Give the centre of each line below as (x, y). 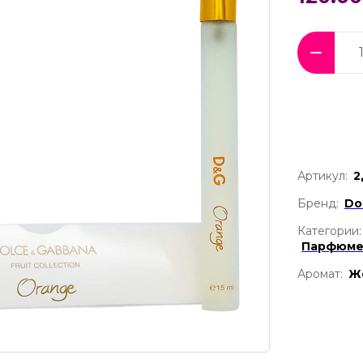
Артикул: (322, 175)
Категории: (329, 231)
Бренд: (318, 203)
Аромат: (320, 273)
